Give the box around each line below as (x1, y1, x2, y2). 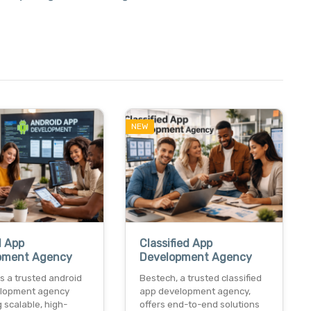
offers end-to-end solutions (139, 299, 260, 310)
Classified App (139, 236, 212, 250)
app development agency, (139, 285, 251, 296)
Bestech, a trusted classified (139, 272, 262, 283)
